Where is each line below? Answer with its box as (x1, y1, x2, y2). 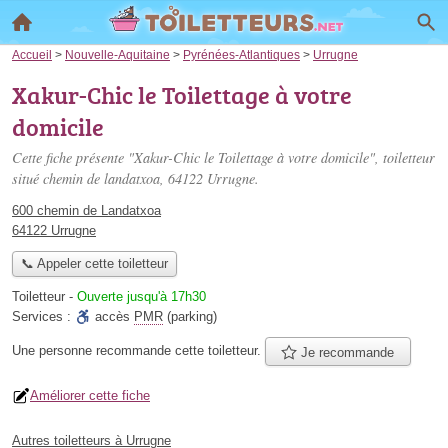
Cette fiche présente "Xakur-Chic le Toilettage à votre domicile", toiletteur (12, 148, 435, 167)
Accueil (12, 48, 52, 61)
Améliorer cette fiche (30, 387, 150, 403)
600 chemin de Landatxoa (12, 203, 161, 218)
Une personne (12, 343, 96, 358)
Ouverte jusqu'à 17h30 (77, 289, 206, 305)
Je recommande (297, 344, 395, 360)
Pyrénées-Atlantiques (183, 48, 300, 61)
